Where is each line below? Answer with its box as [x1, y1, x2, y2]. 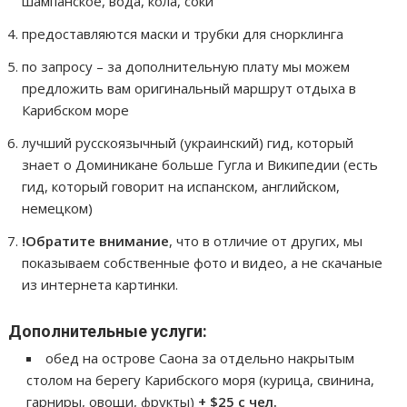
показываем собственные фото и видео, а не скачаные [22, 253, 383, 272]
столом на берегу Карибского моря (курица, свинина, [26, 370, 375, 389]
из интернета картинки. [22, 274, 179, 293]
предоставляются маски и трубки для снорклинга [22, 24, 344, 43]
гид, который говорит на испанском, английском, [22, 176, 341, 195]
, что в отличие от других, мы [169, 231, 363, 250]
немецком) [22, 198, 94, 217]
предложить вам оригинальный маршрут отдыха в [22, 78, 357, 97]
